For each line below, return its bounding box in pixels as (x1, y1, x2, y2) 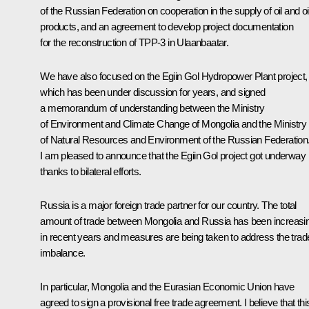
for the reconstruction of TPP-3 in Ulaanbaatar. (40, 36, 229, 48)
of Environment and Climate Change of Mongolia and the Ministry (40, 117, 307, 130)
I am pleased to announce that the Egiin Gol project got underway (40, 149, 306, 161)
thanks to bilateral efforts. (40, 165, 141, 177)
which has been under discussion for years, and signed (40, 86, 266, 98)
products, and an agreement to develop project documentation (40, 20, 293, 32)
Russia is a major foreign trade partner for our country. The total (40, 199, 297, 211)
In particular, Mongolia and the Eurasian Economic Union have (40, 280, 295, 292)
